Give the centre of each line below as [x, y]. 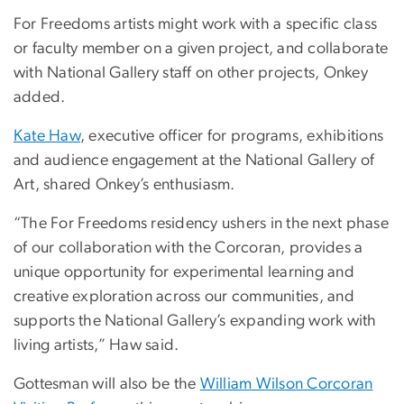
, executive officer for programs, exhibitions [232, 137]
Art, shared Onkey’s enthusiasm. [124, 185]
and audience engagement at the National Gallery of [194, 161]
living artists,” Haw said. [96, 346]
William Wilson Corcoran [286, 385]
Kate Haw [47, 137]
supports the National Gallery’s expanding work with [195, 321]
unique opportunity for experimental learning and [184, 273]
